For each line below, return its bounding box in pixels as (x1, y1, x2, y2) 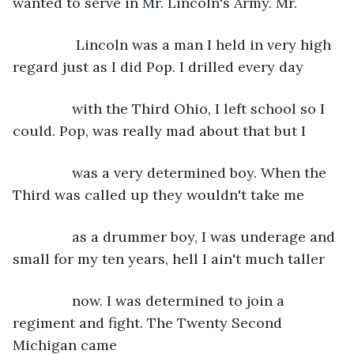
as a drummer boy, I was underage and (28, 227, 339, 246)
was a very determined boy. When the (28, 163, 330, 182)
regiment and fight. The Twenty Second (13, 313, 286, 332)
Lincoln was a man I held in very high (28, 35, 335, 54)
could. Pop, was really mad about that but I (13, 121, 306, 140)
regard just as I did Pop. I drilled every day (13, 57, 303, 76)
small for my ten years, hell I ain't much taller (13, 249, 325, 268)
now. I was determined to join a (28, 291, 288, 310)
